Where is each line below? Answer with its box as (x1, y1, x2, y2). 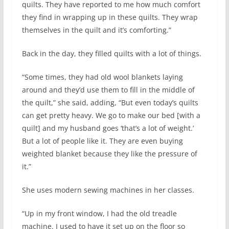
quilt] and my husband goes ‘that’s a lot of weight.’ (21, 123, 194, 133)
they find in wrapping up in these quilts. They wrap (21, 12, 198, 22)
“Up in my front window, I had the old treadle (21, 208, 177, 218)
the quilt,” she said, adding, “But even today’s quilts (21, 97, 198, 107)
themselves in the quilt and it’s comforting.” (21, 25, 171, 35)
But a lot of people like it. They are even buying (21, 135, 183, 146)
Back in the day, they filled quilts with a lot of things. (21, 48, 201, 58)
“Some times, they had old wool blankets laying (21, 72, 183, 82)
